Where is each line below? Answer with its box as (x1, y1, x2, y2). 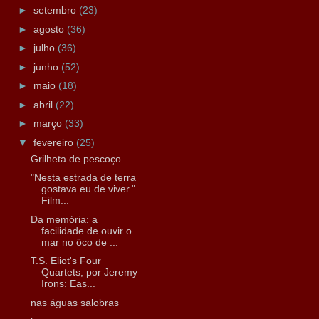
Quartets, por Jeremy (41, 266, 137, 278)
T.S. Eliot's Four (30, 255, 101, 267)
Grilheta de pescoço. (30, 152, 124, 164)
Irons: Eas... (41, 278, 95, 290)
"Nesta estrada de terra (30, 172, 136, 184)
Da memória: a (30, 213, 98, 225)
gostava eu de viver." (41, 183, 135, 195)
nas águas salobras (30, 296, 119, 308)
